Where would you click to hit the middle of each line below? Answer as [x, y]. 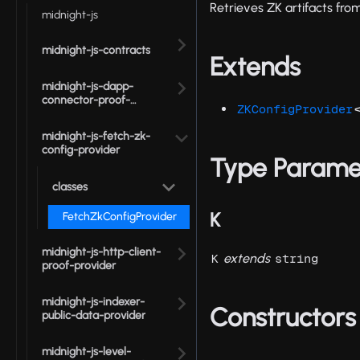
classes [70, 187]
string [297, 259]
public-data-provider [94, 315]
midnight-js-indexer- [93, 301]
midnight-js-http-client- [101, 252]
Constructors [283, 318]
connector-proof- [86, 100]
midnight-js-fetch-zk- [96, 136]
